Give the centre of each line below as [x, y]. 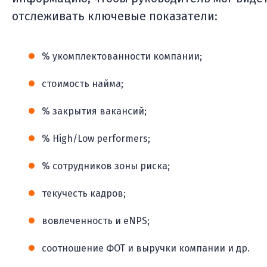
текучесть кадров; [84, 194]
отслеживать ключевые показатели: [115, 16]
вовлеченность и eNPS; [96, 221]
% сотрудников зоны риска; [106, 166]
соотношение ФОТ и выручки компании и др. [146, 249]
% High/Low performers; [96, 139]
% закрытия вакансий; [94, 111]
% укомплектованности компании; [122, 57]
